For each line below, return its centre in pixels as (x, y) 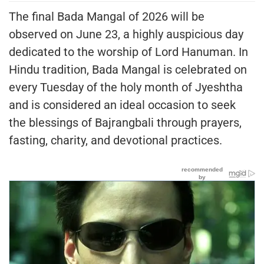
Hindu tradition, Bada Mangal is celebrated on (128, 69)
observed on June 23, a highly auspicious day (126, 34)
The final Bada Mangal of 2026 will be (107, 16)
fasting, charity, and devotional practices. (115, 140)
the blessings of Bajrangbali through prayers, (125, 122)
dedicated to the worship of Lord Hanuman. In (128, 52)
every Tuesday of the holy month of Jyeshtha (126, 87)
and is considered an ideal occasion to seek (122, 105)
